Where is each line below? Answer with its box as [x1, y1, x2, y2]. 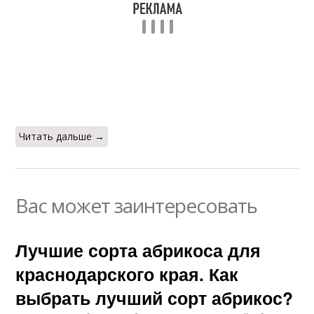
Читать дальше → [19, 129, 105, 143]
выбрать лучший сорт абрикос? [15, 285, 294, 310]
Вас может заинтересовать [15, 191, 258, 219]
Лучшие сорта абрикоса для [15, 237, 261, 263]
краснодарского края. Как [15, 261, 239, 287]
